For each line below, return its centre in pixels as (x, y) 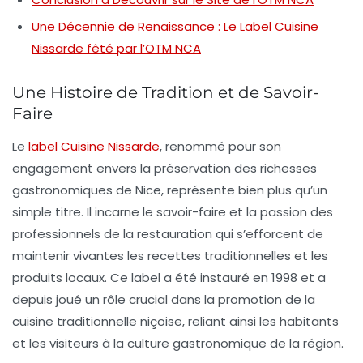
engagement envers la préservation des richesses (164, 169)
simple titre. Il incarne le (84, 212)
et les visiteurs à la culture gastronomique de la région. (178, 344)
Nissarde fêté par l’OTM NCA (116, 49)
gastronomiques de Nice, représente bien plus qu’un (170, 190)
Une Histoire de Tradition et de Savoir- (166, 93)
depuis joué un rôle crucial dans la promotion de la (164, 300)
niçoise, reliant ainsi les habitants (238, 322)
